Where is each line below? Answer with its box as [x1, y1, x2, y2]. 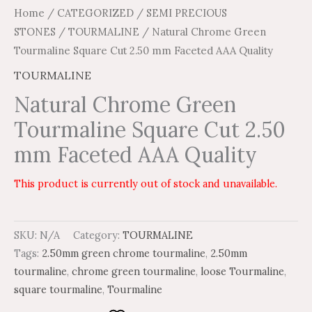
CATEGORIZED [57, 6, 134, 19]
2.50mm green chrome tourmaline [42, 247, 205, 260]
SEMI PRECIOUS [146, 6, 227, 19]
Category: [73, 229, 123, 242]
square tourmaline [14, 283, 102, 297]
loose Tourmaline [201, 265, 284, 279]
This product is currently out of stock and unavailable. [14, 178, 277, 191]
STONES [14, 24, 56, 38]
